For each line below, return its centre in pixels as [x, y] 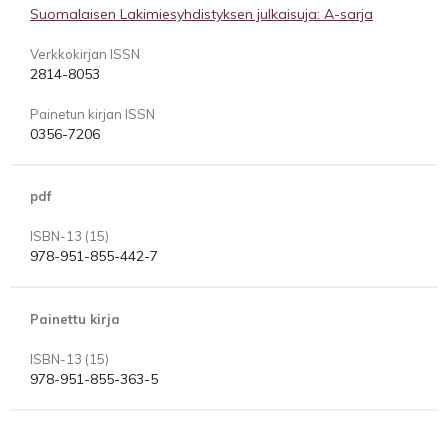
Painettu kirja [75, 318]
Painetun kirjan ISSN [92, 114]
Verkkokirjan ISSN [85, 54]
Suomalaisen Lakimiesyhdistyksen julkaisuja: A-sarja [201, 14]
